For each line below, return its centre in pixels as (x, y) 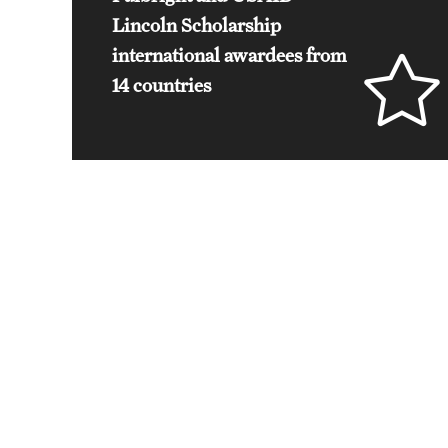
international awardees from (229, 55)
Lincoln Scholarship (196, 25)
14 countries (161, 85)
